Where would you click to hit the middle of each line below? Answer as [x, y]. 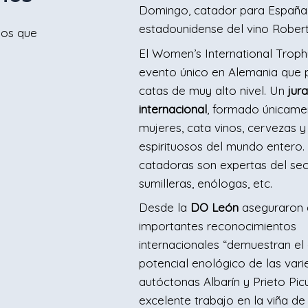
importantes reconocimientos [218, 226]
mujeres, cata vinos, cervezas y [223, 127]
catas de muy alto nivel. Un [214, 90]
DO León [215, 207]
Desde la [165, 207]
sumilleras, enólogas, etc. [208, 183]
